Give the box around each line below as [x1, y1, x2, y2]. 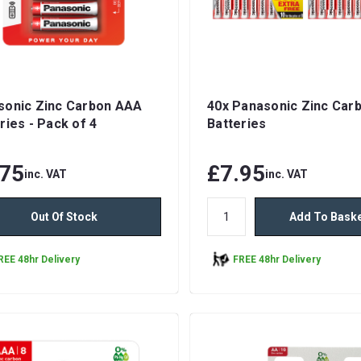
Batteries [207, 116, 267, 132]
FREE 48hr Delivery [233, 253, 322, 265]
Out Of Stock [30, 210, 98, 224]
